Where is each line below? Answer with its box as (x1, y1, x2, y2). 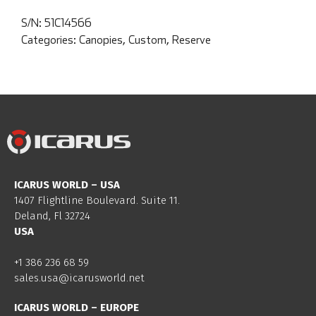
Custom (128, 33, 166, 47)
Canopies (79, 33, 123, 47)
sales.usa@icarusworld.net (14, 272, 145, 285)
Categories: (21, 33, 79, 47)
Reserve (172, 33, 211, 47)
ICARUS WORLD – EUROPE (14, 301, 139, 315)
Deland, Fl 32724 (14, 209, 90, 222)
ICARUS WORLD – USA (14, 178, 120, 191)
